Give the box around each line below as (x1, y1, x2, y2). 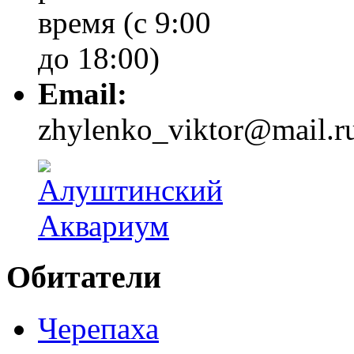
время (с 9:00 (38, 6, 211, 40)
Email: (38, 77, 127, 111)
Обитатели (6, 259, 161, 296)
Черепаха (38, 311, 159, 345)
